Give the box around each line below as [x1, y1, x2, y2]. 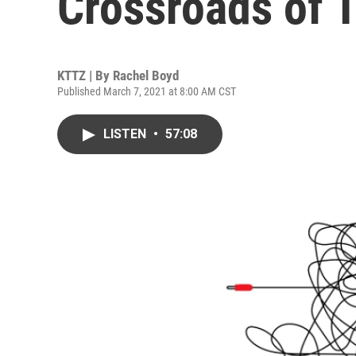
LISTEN [103, 126, 149, 141]
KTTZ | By [57, 68, 113, 83]
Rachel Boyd [113, 68, 179, 83]
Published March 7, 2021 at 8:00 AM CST [57, 85, 236, 98]
